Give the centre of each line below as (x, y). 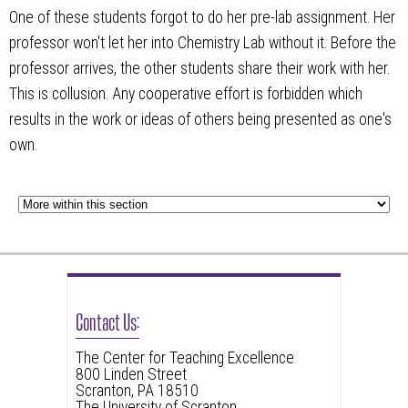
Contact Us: (107, 321)
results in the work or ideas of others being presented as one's (200, 119)
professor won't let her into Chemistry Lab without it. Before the (203, 42)
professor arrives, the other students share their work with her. (199, 68)
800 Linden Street (131, 375)
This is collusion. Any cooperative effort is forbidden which (186, 93)
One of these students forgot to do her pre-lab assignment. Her (202, 17)
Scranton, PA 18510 (137, 391)
